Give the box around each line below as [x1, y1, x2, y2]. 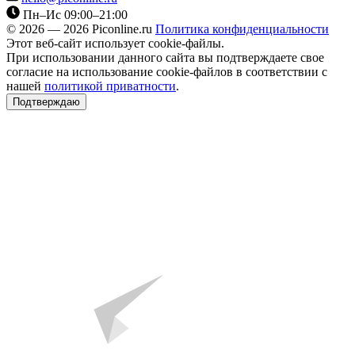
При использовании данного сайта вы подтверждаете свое [6, 50, 324, 64]
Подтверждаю [13, 95, 80, 108]
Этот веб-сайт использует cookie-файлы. [6, 36, 224, 50]
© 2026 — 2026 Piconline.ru [6, 21, 155, 36]
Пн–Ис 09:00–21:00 [23, 7, 128, 21]
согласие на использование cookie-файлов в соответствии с [6, 64, 327, 78]
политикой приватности [44, 78, 176, 93]
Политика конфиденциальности [155, 21, 329, 36]
